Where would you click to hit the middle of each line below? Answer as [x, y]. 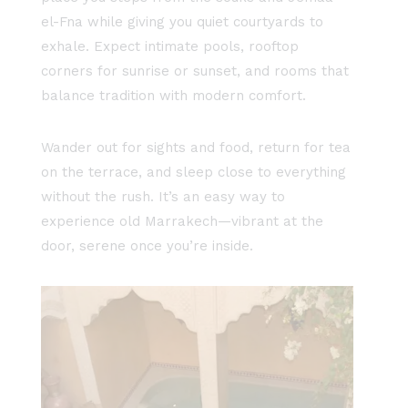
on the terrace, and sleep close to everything [194, 173]
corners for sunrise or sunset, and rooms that [195, 71]
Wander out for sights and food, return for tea [196, 148]
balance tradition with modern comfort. [173, 96]
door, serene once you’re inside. [147, 246]
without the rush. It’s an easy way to [163, 197]
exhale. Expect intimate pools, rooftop [170, 47]
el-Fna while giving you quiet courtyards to [182, 22]
